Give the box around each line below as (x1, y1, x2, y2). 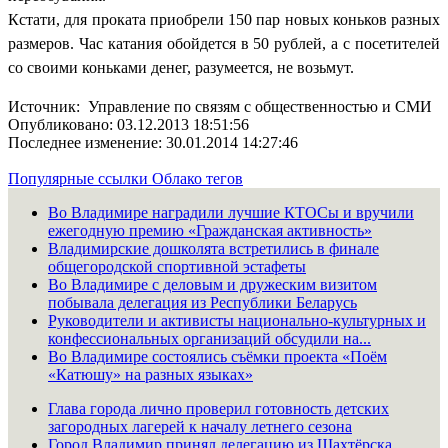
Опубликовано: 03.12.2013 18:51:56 (8, 115, 249, 133)
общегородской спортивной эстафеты (48, 257, 306, 275)
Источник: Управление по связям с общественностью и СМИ (8, 97, 432, 115)
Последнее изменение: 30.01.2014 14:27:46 (8, 133, 298, 151)
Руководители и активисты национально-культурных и (48, 311, 426, 329)
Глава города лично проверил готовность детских (48, 399, 389, 417)
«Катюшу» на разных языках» (48, 365, 253, 383)
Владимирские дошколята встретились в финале (48, 239, 379, 257)
